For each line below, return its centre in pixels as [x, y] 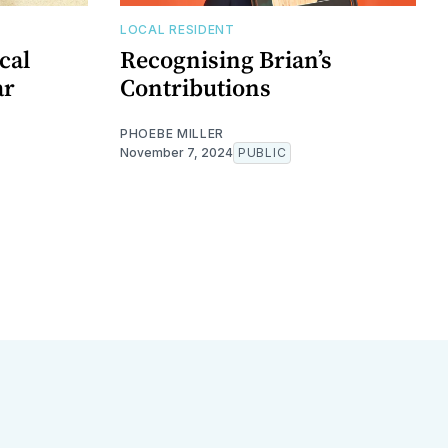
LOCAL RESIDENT [177, 29]
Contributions [195, 87]
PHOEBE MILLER [172, 133]
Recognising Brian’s [226, 59]
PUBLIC [262, 152]
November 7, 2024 [176, 152]
